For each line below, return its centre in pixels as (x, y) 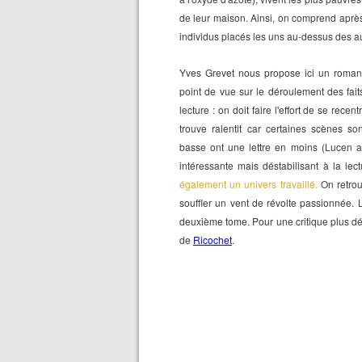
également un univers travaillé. (248, 184)
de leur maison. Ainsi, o (232, 17)
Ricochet (213, 240)
